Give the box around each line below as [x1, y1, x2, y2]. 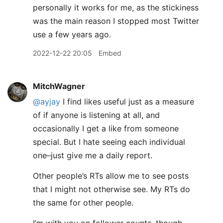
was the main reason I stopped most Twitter [33, 16, 199, 26]
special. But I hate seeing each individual [33, 137, 185, 147]
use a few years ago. [33, 29, 111, 39]
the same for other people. [33, 198, 133, 208]
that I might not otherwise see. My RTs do [33, 184, 190, 194]
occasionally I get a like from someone [33, 123, 179, 133]
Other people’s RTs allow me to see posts [33, 171, 189, 181]
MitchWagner [33, 81, 85, 91]
